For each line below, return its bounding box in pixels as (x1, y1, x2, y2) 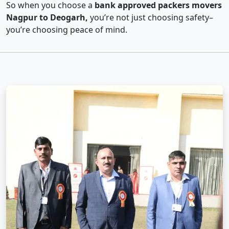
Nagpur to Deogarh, (6, 12, 88, 24)
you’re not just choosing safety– (88, 12, 213, 24)
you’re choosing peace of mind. (6, 24, 127, 36)
